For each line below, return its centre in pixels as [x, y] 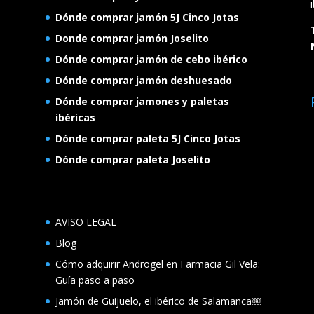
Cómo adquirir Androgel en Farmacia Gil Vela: [157, 264]
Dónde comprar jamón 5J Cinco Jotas [147, 18]
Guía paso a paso [95, 280]
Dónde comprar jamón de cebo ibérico [151, 60]
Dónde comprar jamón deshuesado [143, 81]
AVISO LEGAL [86, 222]
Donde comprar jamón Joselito [132, 39]
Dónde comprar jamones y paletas [142, 102]
